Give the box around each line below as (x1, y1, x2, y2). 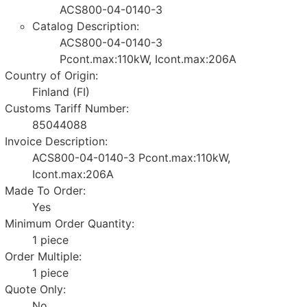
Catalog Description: (32, 19, 140, 33)
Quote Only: (5, 282, 66, 296)
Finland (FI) (32, 84, 90, 99)
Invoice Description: (5, 134, 108, 148)
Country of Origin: (5, 68, 99, 82)
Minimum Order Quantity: (5, 216, 135, 230)
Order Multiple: (5, 249, 82, 263)
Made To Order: (5, 183, 86, 197)
